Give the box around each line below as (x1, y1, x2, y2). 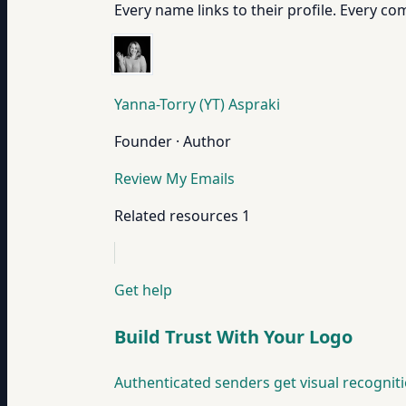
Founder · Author (114, 131, 231, 151)
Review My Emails (114, 169, 235, 188)
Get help (114, 280, 172, 300)
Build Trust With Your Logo (114, 324, 353, 349)
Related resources (114, 206, 238, 226)
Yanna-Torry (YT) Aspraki (114, 94, 281, 114)
